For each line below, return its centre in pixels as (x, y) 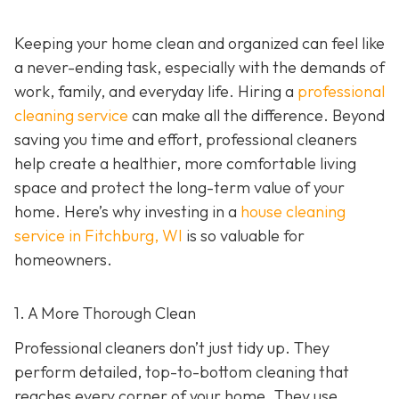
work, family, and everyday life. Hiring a (156, 91)
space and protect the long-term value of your (179, 187)
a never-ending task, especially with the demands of (199, 67)
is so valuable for (244, 236)
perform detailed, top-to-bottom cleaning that (182, 372)
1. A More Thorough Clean (105, 313)
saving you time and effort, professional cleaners (186, 139)
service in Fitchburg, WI (98, 236)
